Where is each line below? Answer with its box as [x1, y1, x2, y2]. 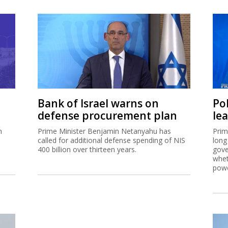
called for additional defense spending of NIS [38, 135, 185, 145]
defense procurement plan [38, 108, 177, 123]
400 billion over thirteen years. [38, 144, 136, 154]
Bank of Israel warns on [38, 96, 159, 110]
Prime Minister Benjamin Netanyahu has [38, 126, 171, 136]
